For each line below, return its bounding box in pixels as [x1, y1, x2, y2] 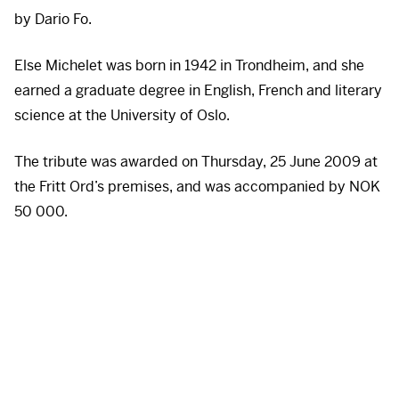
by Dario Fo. [14, 10, 92, 29]
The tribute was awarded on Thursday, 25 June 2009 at [14, 152, 378, 172]
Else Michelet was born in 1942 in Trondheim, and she [14, 56, 364, 76]
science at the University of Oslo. [14, 106, 230, 126]
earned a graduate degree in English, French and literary [14, 81, 382, 101]
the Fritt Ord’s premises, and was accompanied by [14, 177, 349, 197]
